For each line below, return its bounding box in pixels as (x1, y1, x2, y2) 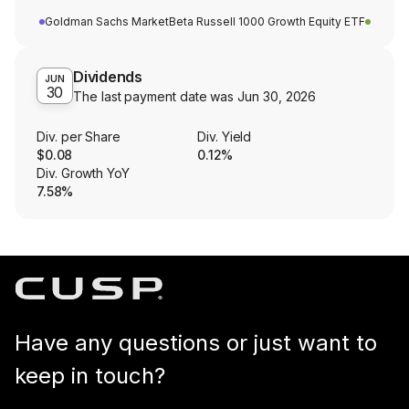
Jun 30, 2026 (237, 89, 317, 105)
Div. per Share (37, 129, 121, 145)
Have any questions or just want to (15, 330, 377, 357)
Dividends (73, 68, 143, 87)
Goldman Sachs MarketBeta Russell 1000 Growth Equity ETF (44, 15, 365, 29)
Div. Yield (197, 129, 252, 145)
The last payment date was (73, 89, 238, 105)
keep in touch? (15, 362, 165, 390)
